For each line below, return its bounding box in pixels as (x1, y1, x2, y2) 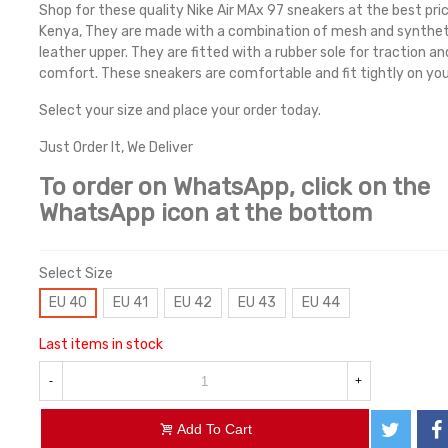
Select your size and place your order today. (38, 102, 321, 119)
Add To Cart (177, 421, 253, 438)
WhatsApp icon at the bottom (38, 199, 372, 227)
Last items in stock (38, 336, 163, 353)
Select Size (38, 265, 113, 282)
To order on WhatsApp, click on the (38, 173, 430, 201)
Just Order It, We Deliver (38, 139, 193, 156)
